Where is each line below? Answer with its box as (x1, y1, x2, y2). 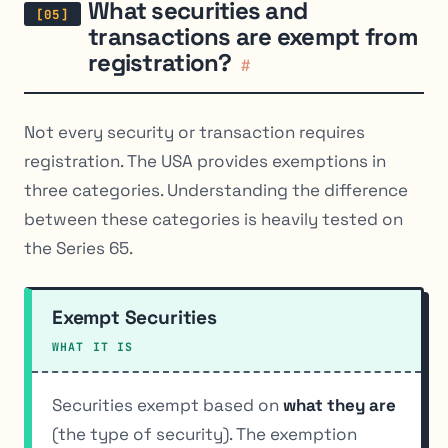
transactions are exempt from (88, 21, 418, 53)
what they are (283, 393, 396, 416)
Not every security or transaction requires (24, 120, 365, 143)
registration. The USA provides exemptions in (24, 149, 386, 172)
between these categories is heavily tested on (24, 207, 403, 230)
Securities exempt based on (52, 393, 283, 416)
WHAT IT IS (52, 338, 134, 354)
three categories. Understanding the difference (24, 178, 408, 201)
